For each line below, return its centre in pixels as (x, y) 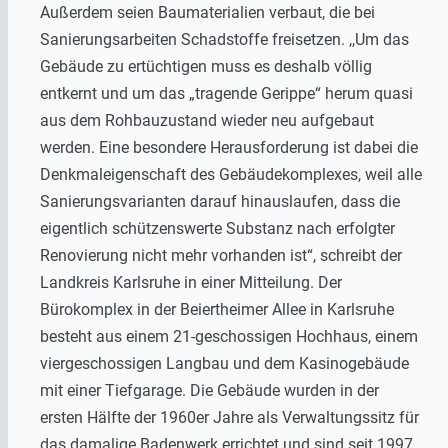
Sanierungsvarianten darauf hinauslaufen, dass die (220, 201)
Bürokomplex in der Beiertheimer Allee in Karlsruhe (217, 309)
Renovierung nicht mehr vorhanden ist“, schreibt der (221, 255)
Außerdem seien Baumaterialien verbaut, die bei (207, 12)
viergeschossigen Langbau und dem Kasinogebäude (224, 363)
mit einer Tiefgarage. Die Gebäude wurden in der (209, 390)
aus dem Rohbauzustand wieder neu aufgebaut (207, 120)
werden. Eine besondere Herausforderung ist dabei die (229, 147)
